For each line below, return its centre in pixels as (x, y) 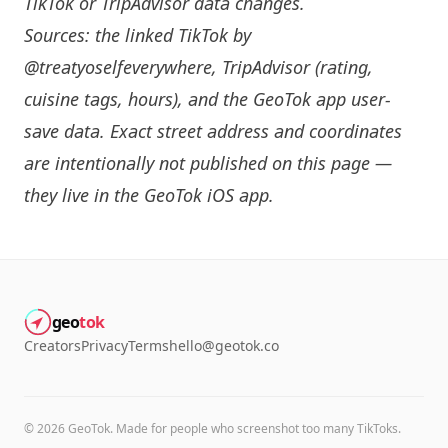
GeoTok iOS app (206, 195)
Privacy (104, 345)
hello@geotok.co (224, 345)
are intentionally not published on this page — (208, 163)
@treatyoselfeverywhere (118, 67)
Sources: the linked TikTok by (137, 35)
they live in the (84, 195)
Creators (52, 345)
